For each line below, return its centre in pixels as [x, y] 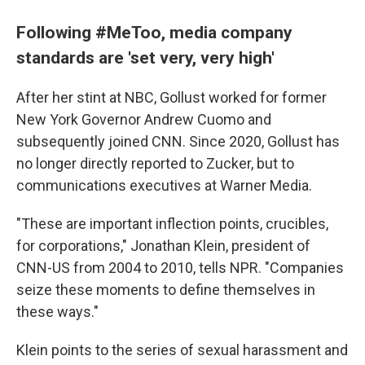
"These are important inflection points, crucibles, [172, 224]
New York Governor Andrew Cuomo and [144, 119]
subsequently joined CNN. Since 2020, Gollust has [178, 141]
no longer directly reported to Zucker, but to [155, 163]
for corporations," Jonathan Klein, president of [163, 246]
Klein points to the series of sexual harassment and [182, 350]
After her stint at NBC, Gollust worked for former [172, 97]
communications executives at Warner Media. [164, 185]
